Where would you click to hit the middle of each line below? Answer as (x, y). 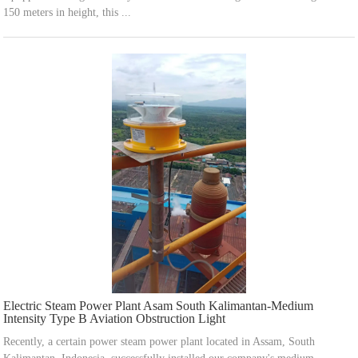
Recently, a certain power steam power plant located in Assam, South (159, 342)
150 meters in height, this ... (68, 13)
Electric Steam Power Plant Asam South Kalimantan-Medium (159, 306)
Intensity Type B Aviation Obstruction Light (115, 319)
